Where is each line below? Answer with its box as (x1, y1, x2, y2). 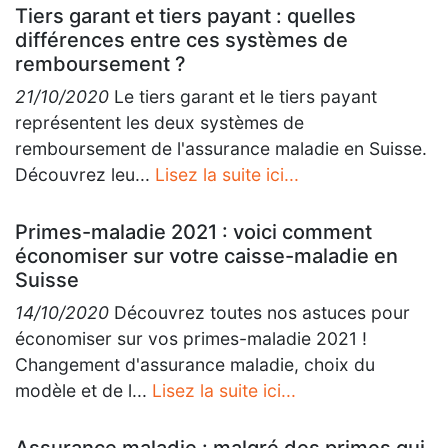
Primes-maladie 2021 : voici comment (15, 220, 372, 244)
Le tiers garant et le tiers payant (109, 86, 377, 107)
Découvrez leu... (15, 164, 155, 185)
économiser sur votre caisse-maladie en (15, 244, 398, 268)
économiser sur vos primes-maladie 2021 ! (15, 328, 367, 349)
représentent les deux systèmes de (15, 112, 304, 133)
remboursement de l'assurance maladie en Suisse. (15, 138, 427, 159)
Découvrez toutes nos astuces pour (109, 302, 410, 323)
